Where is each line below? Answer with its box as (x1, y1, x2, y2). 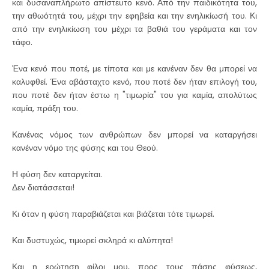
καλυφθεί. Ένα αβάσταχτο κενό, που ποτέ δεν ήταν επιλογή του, (12, 76, 257, 88)
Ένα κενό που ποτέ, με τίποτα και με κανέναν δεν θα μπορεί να (12, 62, 257, 74)
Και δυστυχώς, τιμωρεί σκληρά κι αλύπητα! (12, 234, 173, 246)
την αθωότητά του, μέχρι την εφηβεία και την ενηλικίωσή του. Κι (12, 10, 257, 22)
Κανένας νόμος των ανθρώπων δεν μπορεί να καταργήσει (12, 128, 257, 141)
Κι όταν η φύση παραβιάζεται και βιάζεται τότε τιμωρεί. (12, 208, 217, 220)
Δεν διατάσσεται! (12, 181, 77, 193)
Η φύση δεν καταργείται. (12, 168, 104, 180)
